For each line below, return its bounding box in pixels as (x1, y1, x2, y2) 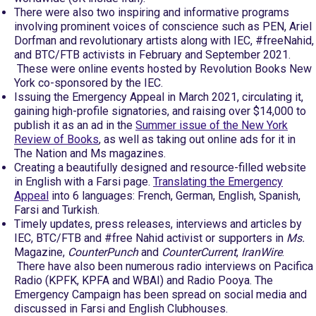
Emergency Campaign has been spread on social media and (14, 288, 307, 301)
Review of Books (14, 133, 99, 146)
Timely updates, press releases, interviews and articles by (14, 217, 302, 231)
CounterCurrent (162, 245, 236, 259)
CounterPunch (68, 245, 138, 259)
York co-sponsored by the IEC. (14, 76, 163, 90)
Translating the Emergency (153, 175, 283, 188)
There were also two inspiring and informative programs (14, 6, 289, 19)
